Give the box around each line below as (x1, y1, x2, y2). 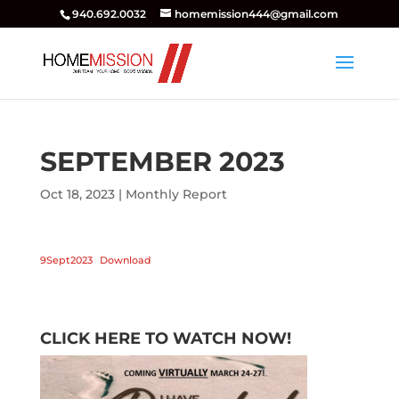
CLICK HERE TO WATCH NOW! (39, 329, 291, 348)
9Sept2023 (39, 254, 93, 266)
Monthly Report (125, 186, 227, 202)
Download (100, 254, 152, 266)
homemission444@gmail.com (175, 7, 339, 20)
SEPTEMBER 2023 (39, 145, 285, 178)
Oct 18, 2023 (39, 186, 115, 202)
